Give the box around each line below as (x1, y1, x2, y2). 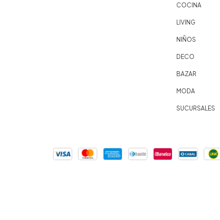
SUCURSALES (176, 105, 216, 112)
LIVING (176, 19, 196, 26)
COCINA (176, 1, 202, 9)
